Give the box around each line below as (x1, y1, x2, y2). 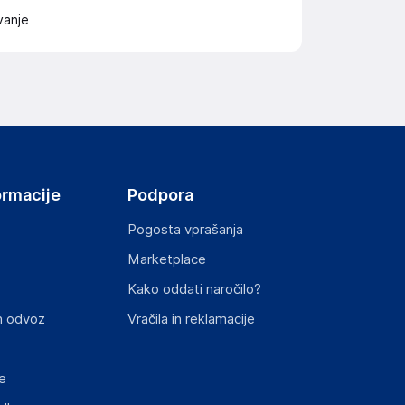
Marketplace (127, 251, 207, 268)
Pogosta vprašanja (127, 221, 244, 238)
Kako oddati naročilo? (127, 281, 262, 297)
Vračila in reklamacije (127, 311, 256, 327)
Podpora (127, 185, 194, 204)
